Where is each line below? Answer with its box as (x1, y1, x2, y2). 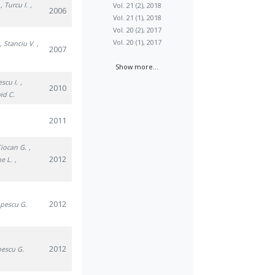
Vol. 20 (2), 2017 (112, 25, 161, 35)
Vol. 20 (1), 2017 (112, 37, 161, 47)
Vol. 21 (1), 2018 (112, 13, 161, 23)
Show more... (115, 62, 159, 72)
